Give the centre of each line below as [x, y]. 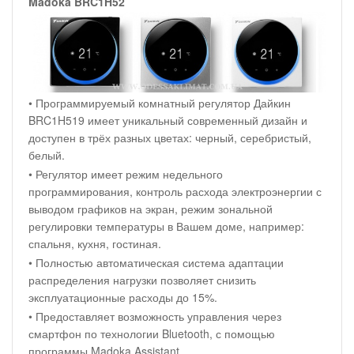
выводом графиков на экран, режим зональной [151, 209]
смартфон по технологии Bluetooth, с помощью [152, 334]
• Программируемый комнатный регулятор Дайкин [160, 103]
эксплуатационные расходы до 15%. [123, 298]
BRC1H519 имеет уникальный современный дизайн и [168, 121]
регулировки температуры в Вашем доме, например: [166, 226]
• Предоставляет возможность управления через [155, 316]
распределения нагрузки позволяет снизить [142, 280]
